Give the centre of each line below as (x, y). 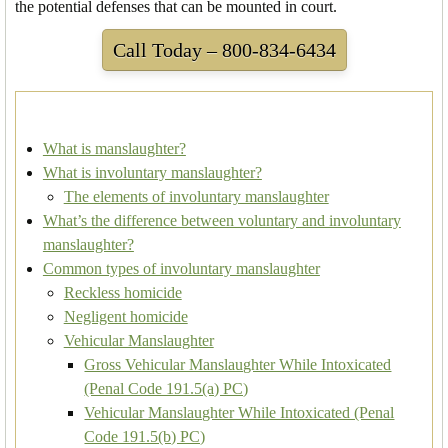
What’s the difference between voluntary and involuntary (221, 220)
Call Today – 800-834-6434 (224, 49)
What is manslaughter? (114, 148)
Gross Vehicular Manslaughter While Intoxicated (238, 364)
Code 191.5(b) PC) (145, 436)
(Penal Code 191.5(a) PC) (166, 388)
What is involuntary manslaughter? (152, 172)
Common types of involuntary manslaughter (181, 268)
